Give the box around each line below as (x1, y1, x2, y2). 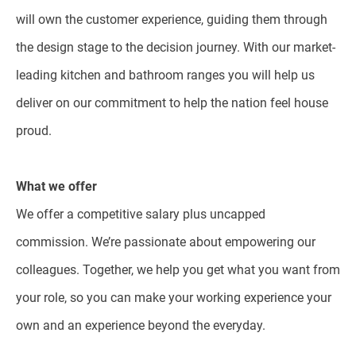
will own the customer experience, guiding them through (16, 12, 327, 27)
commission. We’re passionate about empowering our (16, 234, 315, 250)
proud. (16, 123, 52, 138)
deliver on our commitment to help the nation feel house (16, 95, 328, 110)
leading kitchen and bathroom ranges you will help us (16, 68, 315, 83)
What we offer (16, 179, 100, 194)
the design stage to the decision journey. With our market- (16, 40, 335, 55)
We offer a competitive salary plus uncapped (16, 207, 265, 222)
